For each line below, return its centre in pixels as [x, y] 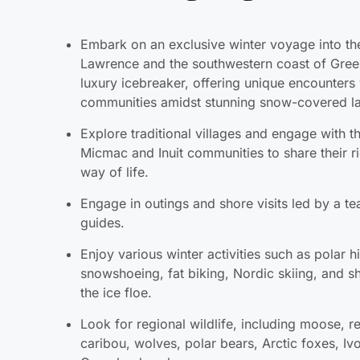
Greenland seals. [131, 309]
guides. [103, 169]
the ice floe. [117, 239]
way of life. [115, 119]
